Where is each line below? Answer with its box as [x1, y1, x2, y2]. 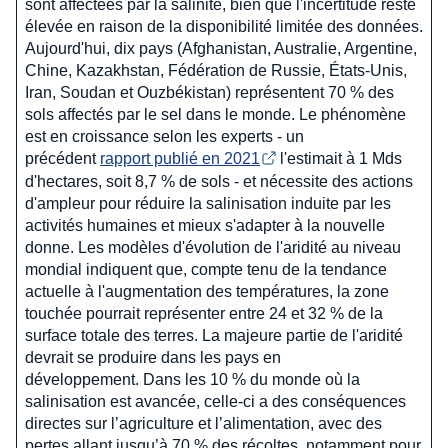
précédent [25, 149, 100, 167]
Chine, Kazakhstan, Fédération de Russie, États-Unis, [25, 61, 407, 79]
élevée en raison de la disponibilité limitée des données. [25, 17, 423, 35]
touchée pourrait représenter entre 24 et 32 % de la [25, 304, 383, 322]
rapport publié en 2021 [100, 149, 260, 167]
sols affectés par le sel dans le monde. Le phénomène [25, 105, 406, 123]
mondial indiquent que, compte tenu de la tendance [25, 260, 387, 278]
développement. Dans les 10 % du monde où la [25, 370, 360, 388]
